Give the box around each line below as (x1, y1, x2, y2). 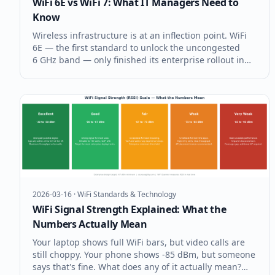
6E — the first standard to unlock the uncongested (33, 42, 240, 54)
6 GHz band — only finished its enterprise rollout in (33, 54, 244, 66)
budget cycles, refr (33, 91, 110, 103)
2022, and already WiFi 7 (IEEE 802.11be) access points (33, 66, 256, 79)
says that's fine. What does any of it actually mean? (33, 260, 241, 273)
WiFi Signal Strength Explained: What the (33, 202, 227, 216)
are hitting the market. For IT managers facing (33, 79, 224, 91)
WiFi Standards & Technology (77, 188, 176, 199)
